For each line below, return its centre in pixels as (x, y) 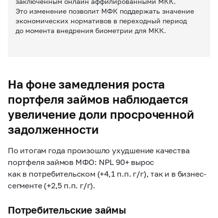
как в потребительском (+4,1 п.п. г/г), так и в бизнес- (107, 174)
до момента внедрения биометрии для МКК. (91, 31)
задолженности (53, 129)
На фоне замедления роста (87, 84)
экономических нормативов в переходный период (101, 21)
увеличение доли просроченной (101, 114)
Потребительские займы (67, 210)
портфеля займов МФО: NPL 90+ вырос (81, 162)
